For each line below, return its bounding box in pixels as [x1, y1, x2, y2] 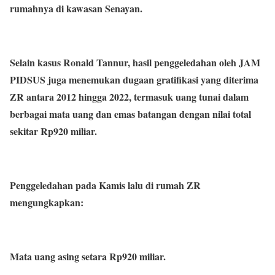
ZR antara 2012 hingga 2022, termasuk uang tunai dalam [10, 90, 249, 104]
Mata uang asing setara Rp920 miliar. [10, 249, 166, 264]
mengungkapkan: [10, 195, 83, 210]
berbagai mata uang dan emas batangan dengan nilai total [10, 107, 251, 122]
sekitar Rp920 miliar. [10, 124, 97, 139]
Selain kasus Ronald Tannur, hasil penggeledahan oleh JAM [10, 55, 260, 70]
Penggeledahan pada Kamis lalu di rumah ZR [10, 178, 201, 193]
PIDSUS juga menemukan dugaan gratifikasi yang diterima [10, 72, 258, 87]
